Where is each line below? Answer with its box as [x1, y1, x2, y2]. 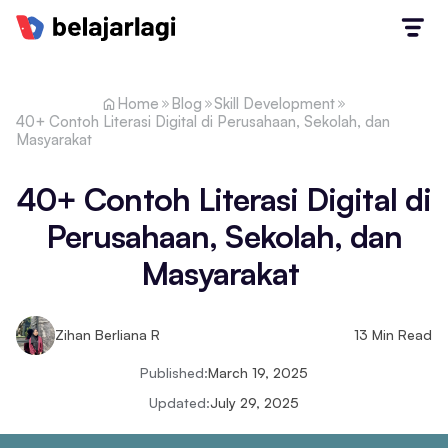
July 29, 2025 [210, 394, 299, 412]
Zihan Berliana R [55, 326, 161, 344]
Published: [140, 364, 208, 382]
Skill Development [214, 93, 335, 113]
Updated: [149, 394, 210, 412]
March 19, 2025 [208, 364, 308, 382]
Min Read [368, 326, 432, 344]
